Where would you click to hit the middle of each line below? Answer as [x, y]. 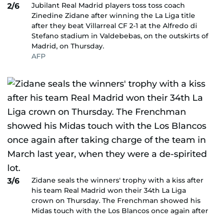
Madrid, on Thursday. [68, 46]
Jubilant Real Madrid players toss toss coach [108, 5]
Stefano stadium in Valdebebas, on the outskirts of [120, 36]
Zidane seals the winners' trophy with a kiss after [117, 180]
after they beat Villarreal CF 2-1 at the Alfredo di [114, 26]
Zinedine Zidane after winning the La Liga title [113, 15]
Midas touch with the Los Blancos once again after [120, 211]
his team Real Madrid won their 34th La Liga [109, 190]
